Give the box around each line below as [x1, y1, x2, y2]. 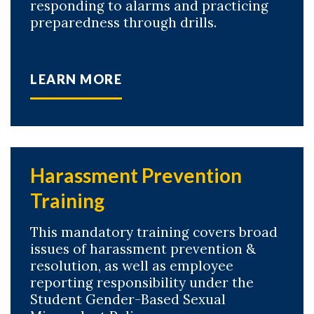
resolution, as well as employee [30, 257, 233, 274]
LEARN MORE [30, 71, 123, 87]
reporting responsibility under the [30, 274, 254, 291]
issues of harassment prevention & [30, 240, 256, 257]
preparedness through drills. [30, 14, 217, 31]
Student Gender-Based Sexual [30, 291, 226, 308]
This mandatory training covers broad [30, 224, 278, 240]
